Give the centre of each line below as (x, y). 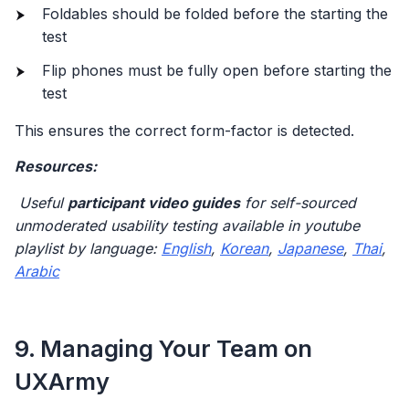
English (186, 248)
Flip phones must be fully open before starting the (217, 70)
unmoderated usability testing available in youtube (187, 225)
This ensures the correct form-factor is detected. (184, 131)
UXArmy (62, 382)
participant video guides (154, 202)
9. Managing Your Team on (163, 349)
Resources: (56, 167)
